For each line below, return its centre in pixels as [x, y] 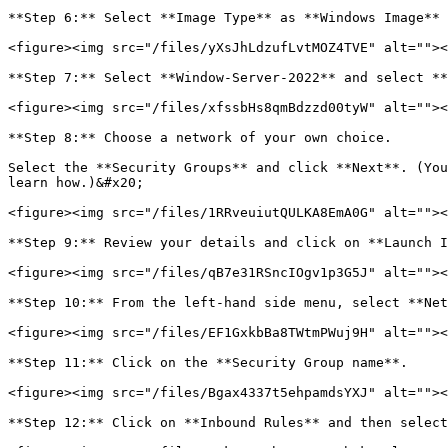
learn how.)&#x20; [76, 182]
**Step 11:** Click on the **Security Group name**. [208, 362]
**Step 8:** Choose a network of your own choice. [200, 137]
